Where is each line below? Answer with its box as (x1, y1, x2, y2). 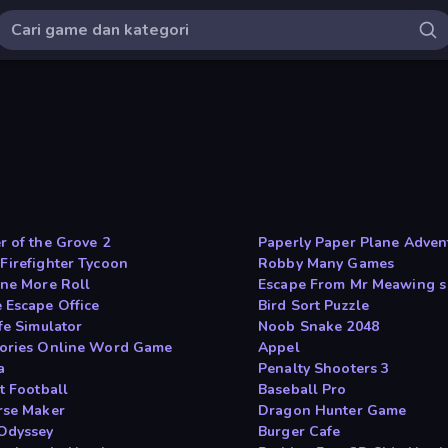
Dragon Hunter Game (258, 401, 407, 421)
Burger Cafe (258, 422, 341, 442)
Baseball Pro (258, 380, 347, 400)
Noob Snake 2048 (258, 317, 379, 337)
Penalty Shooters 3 (258, 359, 390, 379)
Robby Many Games (258, 254, 395, 274)
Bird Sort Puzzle (258, 296, 370, 316)
